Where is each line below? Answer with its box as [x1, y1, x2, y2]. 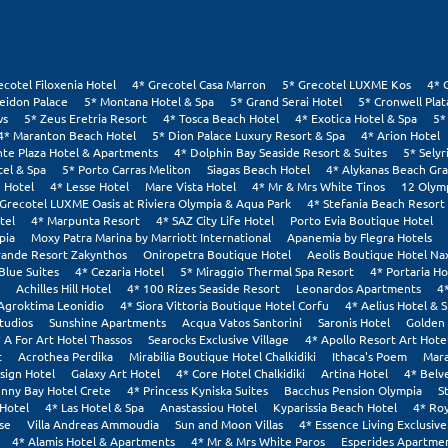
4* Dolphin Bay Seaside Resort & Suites [174, 144, 387, 161]
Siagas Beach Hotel [207, 161, 310, 178]
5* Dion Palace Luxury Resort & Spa [152, 127, 345, 144]
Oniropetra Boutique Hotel [143, 246, 291, 263]
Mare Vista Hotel [145, 178, 236, 195]
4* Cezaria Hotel [75, 263, 164, 280]
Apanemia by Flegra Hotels [287, 229, 432, 246]
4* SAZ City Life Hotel [156, 212, 274, 229]
